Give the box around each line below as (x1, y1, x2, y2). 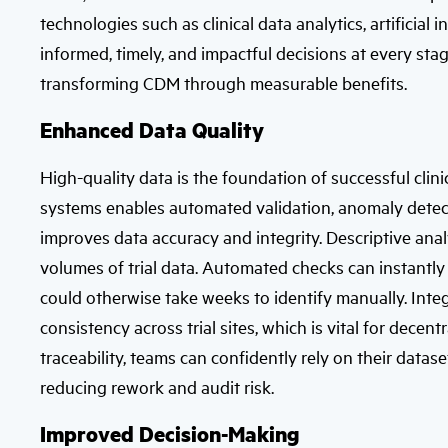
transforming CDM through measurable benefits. (40, 71, 407, 94)
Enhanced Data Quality (40, 115, 264, 144)
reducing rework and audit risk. (40, 375, 274, 398)
